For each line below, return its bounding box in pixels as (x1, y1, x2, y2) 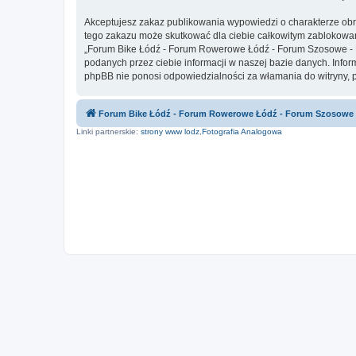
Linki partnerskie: (76, 126, 141, 136)
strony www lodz (141, 126, 199, 136)
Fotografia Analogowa (202, 126, 282, 136)
